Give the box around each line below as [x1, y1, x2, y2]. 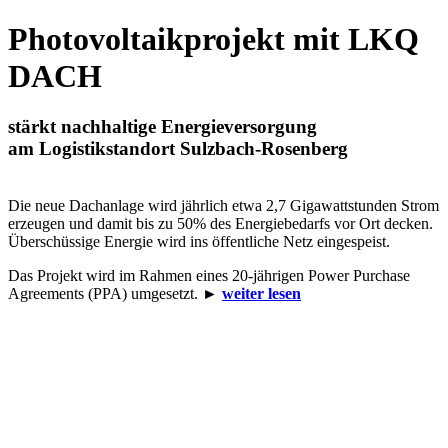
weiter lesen [222, 285, 301, 303]
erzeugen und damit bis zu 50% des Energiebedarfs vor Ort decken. [8, 215, 433, 233]
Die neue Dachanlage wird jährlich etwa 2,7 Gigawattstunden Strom [8, 197, 439, 215]
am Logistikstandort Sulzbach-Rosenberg [8, 138, 348, 160]
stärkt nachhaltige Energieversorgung [8, 116, 317, 138]
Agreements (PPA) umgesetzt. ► [8, 285, 222, 303]
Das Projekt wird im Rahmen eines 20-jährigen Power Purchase [8, 267, 410, 285]
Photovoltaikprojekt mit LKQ [8, 21, 419, 57]
